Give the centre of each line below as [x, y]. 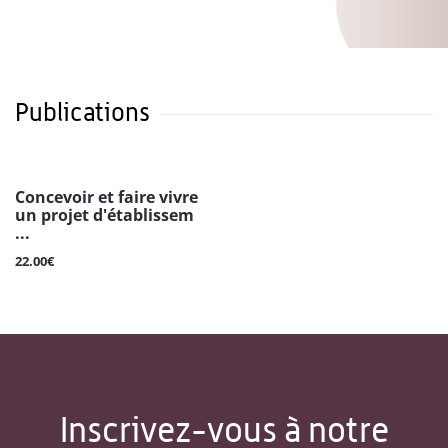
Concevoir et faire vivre [106, 197]
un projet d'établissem [104, 215]
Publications [82, 112]
